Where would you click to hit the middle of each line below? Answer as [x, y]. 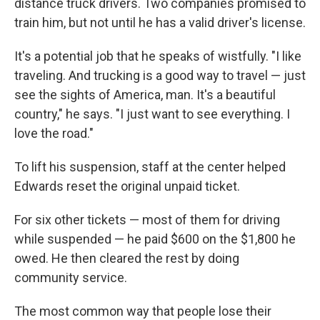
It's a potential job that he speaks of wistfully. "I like [158, 56]
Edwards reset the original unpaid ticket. [127, 186]
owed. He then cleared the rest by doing [127, 258]
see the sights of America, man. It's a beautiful [145, 94]
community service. [71, 277]
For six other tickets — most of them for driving [147, 219]
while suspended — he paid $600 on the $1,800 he [155, 239]
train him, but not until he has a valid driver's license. [160, 22]
